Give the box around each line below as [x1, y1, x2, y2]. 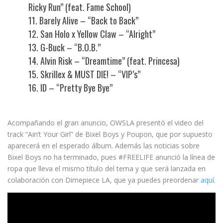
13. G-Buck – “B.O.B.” [28, 41, 101, 54]
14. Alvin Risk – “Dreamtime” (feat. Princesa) [28, 54, 180, 67]
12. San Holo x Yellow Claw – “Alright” [28, 27, 155, 40]
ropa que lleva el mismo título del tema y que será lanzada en [7, 164, 206, 173]
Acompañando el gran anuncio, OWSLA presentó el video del [7, 118, 204, 127]
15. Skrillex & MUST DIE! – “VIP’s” [28, 68, 140, 81]
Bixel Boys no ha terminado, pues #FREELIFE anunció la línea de [7, 152, 215, 162]
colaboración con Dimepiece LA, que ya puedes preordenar [7, 175, 201, 185]
